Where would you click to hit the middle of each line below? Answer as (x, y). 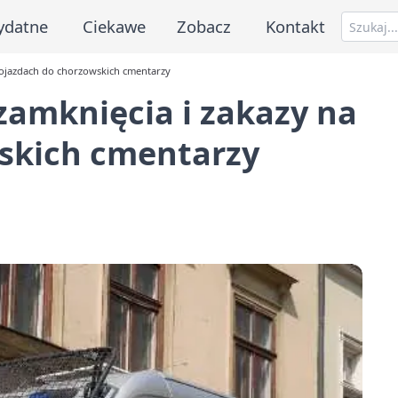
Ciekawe (114, 26)
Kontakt (296, 26)
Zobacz (204, 26)
